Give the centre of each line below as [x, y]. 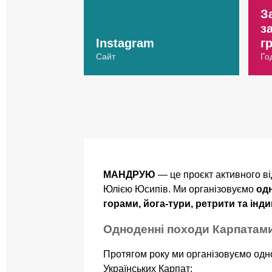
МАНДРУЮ [129, 175]
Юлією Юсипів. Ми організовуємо [180, 189]
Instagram [125, 43]
